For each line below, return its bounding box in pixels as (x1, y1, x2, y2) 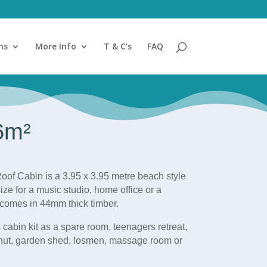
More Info (35, 41, 76, 52)
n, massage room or (98, 235, 182, 246)
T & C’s (103, 41, 132, 52)
